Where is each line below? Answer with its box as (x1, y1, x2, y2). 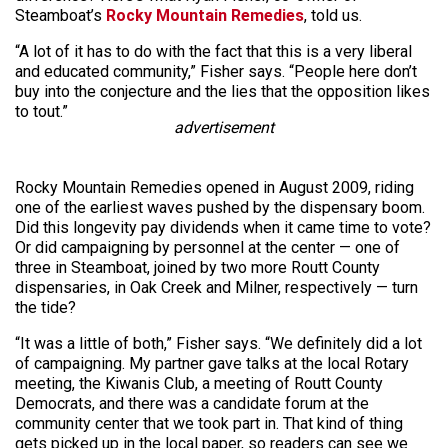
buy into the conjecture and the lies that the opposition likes (15, 82, 430, 101)
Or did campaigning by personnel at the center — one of (15, 238, 400, 257)
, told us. (304, 6, 362, 25)
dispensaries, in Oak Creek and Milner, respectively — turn (15, 278, 418, 297)
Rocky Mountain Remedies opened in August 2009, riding (15, 178, 414, 197)
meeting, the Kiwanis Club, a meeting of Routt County (15, 374, 383, 393)
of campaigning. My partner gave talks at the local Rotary (15, 354, 409, 373)
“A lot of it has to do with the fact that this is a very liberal (15, 42, 412, 61)
